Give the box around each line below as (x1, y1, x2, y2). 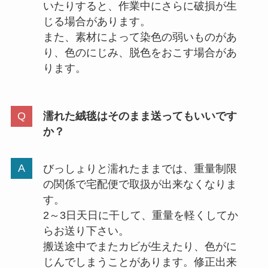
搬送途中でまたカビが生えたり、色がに (42, 240, 237, 252)
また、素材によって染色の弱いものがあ (42, 31, 237, 44)
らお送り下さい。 (42, 224, 129, 237)
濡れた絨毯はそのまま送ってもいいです (42, 109, 237, 122)
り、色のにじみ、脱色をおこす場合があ (42, 47, 237, 59)
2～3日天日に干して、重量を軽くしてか (42, 209, 238, 221)
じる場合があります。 (42, 16, 151, 28)
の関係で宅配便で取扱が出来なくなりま (42, 178, 237, 190)
